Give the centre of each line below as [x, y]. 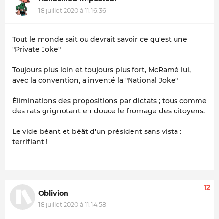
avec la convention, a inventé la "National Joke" [95, 80]
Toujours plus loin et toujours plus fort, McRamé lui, [101, 70]
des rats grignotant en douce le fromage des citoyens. [109, 111]
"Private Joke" [36, 49]
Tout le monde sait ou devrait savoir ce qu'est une [100, 39]
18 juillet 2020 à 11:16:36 [72, 11]
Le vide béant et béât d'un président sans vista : [97, 131]
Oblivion [53, 193]
